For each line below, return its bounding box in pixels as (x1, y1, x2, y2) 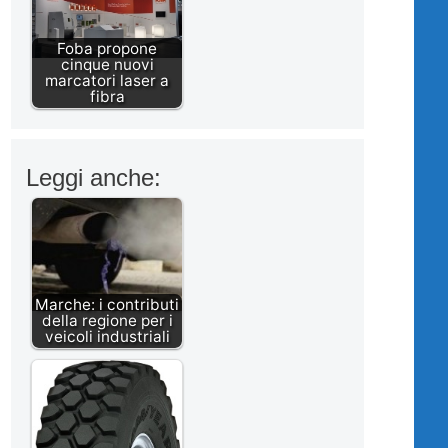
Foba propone (57, 39, 157, 59)
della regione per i (41, 311, 173, 331)
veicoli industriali (44, 327, 170, 347)
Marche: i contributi (35, 295, 179, 315)
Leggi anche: (26, 164, 161, 192)
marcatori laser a (45, 71, 169, 91)
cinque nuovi (60, 55, 154, 75)
